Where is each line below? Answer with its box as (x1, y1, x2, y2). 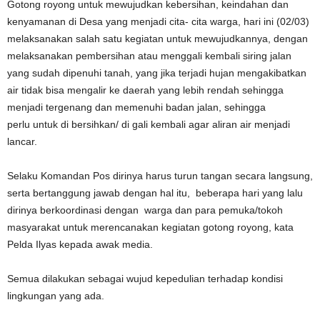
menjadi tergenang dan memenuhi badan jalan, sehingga (7, 101, 266, 113)
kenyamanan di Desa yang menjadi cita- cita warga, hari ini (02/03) (7, 16, 312, 27)
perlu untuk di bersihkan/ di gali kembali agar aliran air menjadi (7, 119, 290, 130)
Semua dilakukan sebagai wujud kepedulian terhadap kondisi (7, 273, 283, 284)
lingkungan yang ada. (7, 290, 104, 301)
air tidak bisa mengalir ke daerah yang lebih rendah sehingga (7, 84, 284, 96)
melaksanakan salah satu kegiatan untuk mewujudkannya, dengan (7, 33, 308, 44)
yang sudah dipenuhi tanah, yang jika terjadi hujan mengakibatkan (7, 67, 306, 79)
